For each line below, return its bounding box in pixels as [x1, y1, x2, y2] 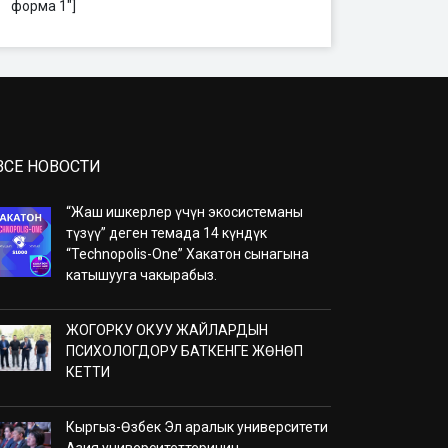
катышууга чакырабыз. [66, 266, 217, 283]
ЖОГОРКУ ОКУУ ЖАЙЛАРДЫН [66, 321, 268, 338]
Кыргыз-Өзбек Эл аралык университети [66, 418, 328, 435]
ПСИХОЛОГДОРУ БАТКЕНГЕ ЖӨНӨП [66, 342, 303, 359]
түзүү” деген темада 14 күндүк [66, 224, 267, 241]
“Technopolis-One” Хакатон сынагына [66, 245, 309, 262]
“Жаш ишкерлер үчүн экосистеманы [66, 203, 303, 220]
